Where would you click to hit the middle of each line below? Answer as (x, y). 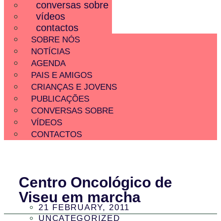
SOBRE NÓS (55, 39)
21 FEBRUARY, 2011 (84, 208)
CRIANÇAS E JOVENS (74, 87)
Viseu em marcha (80, 197)
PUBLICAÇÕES (60, 99)
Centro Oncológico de (96, 183)
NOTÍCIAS (51, 51)
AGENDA (48, 63)
